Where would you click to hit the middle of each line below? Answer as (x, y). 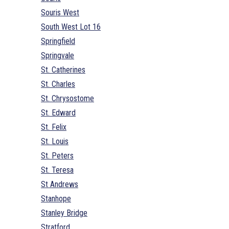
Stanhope (56, 198)
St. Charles (58, 84)
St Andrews (60, 184)
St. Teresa (57, 170)
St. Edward (58, 112)
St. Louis (55, 141)
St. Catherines (63, 70)
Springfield (58, 41)
